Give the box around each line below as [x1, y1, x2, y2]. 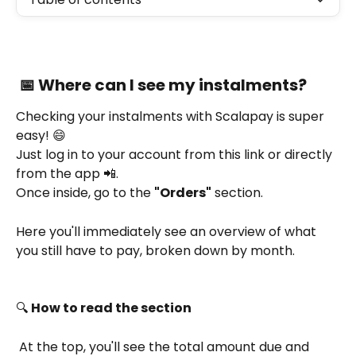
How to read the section [31, 299, 192, 318]
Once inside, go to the [16, 183, 154, 202]
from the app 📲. [16, 164, 118, 183]
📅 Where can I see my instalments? [19, 73, 307, 96]
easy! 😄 [16, 126, 66, 145]
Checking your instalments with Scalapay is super [16, 106, 327, 126]
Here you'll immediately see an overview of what [16, 222, 319, 241]
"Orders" [154, 183, 211, 202]
